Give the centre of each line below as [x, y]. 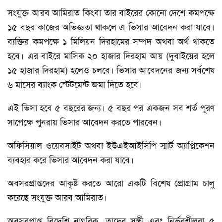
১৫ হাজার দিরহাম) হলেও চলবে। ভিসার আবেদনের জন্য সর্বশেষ [111, 70]
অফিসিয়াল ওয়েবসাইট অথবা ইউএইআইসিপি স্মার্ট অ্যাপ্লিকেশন [111, 145]
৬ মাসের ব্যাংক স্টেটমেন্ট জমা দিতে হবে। [75, 84]
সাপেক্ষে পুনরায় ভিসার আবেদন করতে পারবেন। [84, 122]
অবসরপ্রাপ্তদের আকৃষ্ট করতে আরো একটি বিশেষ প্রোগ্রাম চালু [111, 183]
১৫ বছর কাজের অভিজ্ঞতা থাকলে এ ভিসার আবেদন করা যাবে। [111, 27]
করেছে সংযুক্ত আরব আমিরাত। [57, 197]
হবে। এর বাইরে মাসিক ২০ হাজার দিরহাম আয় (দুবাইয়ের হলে [111, 56]
